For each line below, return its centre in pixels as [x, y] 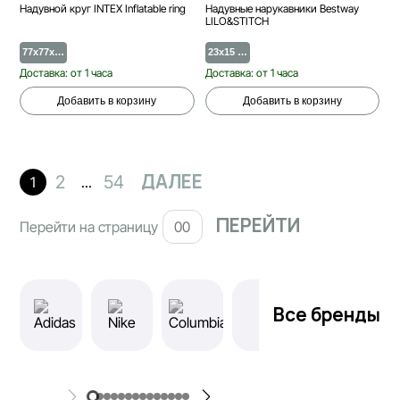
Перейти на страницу [89, 226]
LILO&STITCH [237, 21]
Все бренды [326, 314]
